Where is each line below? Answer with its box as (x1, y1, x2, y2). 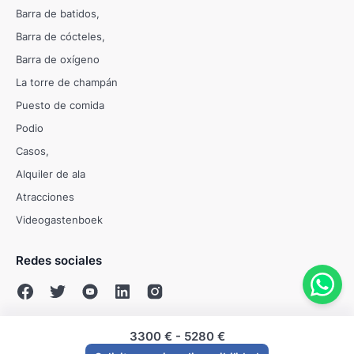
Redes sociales (16, 252, 102, 268)
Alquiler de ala (16, 167, 85, 180)
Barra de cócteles (16, 29, 102, 43)
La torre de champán (16, 75, 118, 88)
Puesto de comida (16, 98, 104, 111)
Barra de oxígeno (16, 52, 100, 66)
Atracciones (16, 190, 74, 203)
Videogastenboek (16, 213, 103, 226)
